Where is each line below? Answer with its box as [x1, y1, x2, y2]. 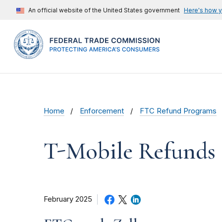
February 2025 [44, 195, 92, 204]
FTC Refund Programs [139, 107, 217, 116]
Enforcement [80, 107, 124, 116]
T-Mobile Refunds [44, 137, 216, 166]
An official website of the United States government [28, 6, 180, 14]
